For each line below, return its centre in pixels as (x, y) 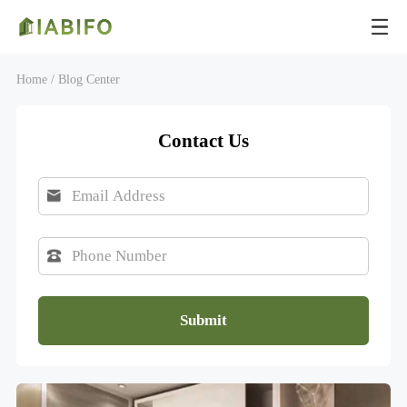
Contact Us (203, 140)
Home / (36, 79)
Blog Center (88, 79)
